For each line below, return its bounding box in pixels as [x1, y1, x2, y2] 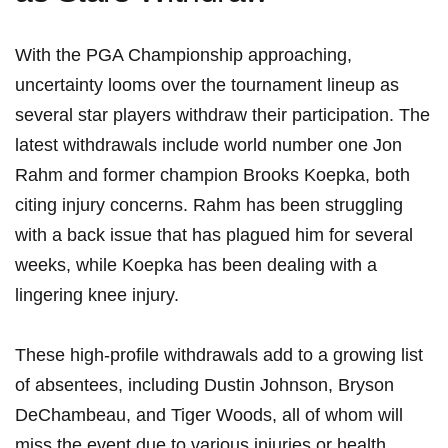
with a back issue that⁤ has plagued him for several [15, 225, 413, 246]
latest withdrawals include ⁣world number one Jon [15, 135, 402, 156]
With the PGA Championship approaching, [15, 45, 352, 66]
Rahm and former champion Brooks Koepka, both [15, 165, 410, 186]
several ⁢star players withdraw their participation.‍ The [15, 105, 430, 126]
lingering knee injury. [15, 285, 179, 306]
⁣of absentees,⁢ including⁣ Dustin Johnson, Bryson [15, 375, 394, 396]
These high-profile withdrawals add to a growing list [15, 345, 423, 366]
